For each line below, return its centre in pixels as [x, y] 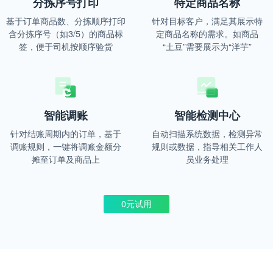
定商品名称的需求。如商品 [207, 33]
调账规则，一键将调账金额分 [66, 146]
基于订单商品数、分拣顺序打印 [66, 20]
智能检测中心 [207, 115]
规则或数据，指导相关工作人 [207, 146]
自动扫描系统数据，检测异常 [207, 133]
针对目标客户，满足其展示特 [207, 20]
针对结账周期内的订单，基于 [66, 133]
